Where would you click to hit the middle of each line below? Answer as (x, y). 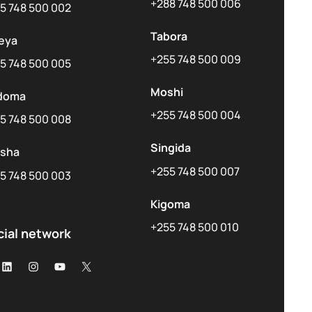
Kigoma (170, 204)
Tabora (169, 36)
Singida (170, 148)
